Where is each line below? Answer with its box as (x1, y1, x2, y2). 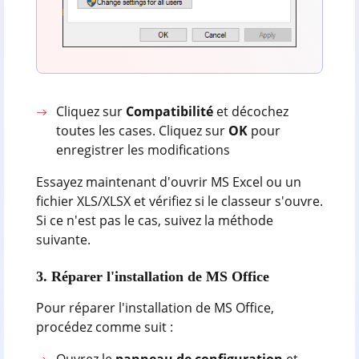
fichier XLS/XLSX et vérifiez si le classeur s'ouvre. (35, 192, 323, 210)
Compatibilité (126, 102, 217, 120)
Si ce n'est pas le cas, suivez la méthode (35, 211, 273, 229)
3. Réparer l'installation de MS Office (35, 268, 269, 284)
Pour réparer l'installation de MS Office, (35, 298, 274, 317)
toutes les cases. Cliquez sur (56, 121, 229, 139)
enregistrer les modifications (56, 140, 231, 159)
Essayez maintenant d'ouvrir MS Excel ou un (35, 172, 301, 191)
